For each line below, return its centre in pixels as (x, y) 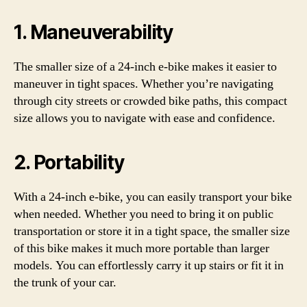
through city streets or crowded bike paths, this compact (150, 101)
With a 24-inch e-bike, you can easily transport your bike (153, 197)
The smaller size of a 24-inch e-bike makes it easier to (145, 67)
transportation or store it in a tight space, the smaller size (152, 231)
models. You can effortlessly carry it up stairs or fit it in (149, 266)
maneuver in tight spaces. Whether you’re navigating (144, 84)
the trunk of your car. (65, 283)
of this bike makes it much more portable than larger (142, 248)
